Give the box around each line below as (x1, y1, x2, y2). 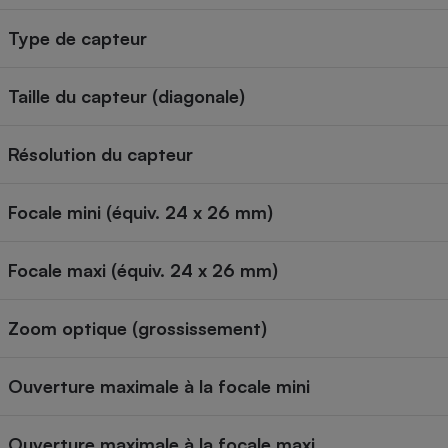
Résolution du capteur (8, 143, 193, 166)
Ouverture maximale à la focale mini (8, 375, 310, 398)
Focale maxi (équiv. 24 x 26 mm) (8, 259, 278, 282)
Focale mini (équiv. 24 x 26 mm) (8, 201, 273, 224)
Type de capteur (8, 27, 147, 50)
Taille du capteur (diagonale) (8, 85, 245, 108)
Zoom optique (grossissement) (8, 317, 267, 340)
